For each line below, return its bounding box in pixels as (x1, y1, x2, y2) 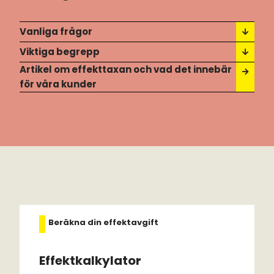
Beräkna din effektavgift (48, 217, 158, 229)
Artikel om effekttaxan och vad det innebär (20, 63, 232, 76)
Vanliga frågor (20, 25, 92, 39)
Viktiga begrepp (20, 45, 100, 59)
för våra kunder (20, 78, 97, 91)
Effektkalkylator (39, 252, 141, 270)
